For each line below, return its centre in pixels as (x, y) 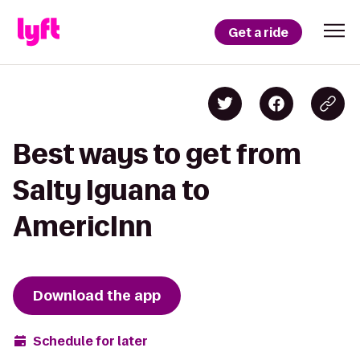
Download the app (97, 296)
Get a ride (258, 32)
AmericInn (82, 226)
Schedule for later (90, 341)
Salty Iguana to (111, 190)
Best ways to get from (157, 154)
